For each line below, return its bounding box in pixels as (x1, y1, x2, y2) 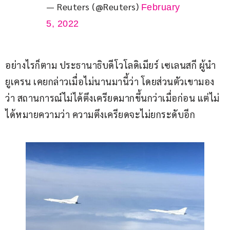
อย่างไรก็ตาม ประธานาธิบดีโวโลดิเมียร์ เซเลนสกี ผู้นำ (5, 59, 216, 71)
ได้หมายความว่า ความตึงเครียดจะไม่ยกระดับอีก (5, 108, 195, 121)
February (141, 2, 180, 13)
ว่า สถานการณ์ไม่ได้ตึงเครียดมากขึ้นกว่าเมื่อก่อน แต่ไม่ (5, 92, 220, 104)
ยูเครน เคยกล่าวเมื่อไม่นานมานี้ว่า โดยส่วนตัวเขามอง (5, 75, 215, 88)
